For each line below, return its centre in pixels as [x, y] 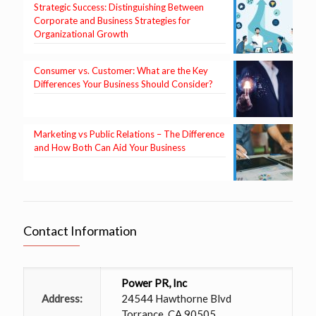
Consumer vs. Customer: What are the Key [121, 71]
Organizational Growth [81, 34]
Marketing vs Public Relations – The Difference [129, 134]
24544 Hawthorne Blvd [176, 299]
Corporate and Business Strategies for [112, 21]
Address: [62, 299]
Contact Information [80, 231]
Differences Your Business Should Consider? [123, 84]
